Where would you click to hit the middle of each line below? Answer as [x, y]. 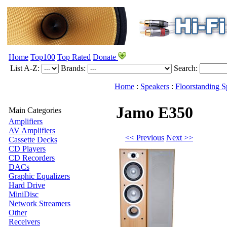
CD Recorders [32, 158]
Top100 [43, 57]
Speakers [155, 86]
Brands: [74, 68]
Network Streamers [40, 203]
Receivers [24, 222]
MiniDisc [24, 194]
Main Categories [35, 110]
